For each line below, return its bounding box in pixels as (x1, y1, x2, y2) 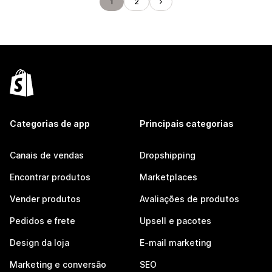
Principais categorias (140, 118, 234, 129)
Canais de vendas (10, 150, 84, 160)
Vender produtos (10, 194, 81, 204)
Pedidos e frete (10, 216, 75, 226)
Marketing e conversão (10, 259, 106, 270)
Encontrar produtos (10, 172, 90, 182)
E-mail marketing (140, 237, 211, 248)
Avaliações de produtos (140, 194, 239, 204)
